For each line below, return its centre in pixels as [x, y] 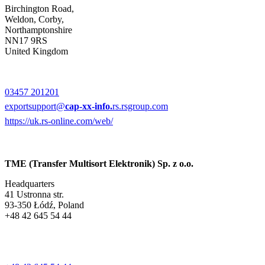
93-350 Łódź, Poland [44, 205]
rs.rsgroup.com [140, 106]
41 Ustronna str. [34, 195]
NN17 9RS [26, 41]
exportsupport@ [35, 106]
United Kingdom [36, 51]
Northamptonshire [38, 30]
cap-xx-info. [89, 106]
